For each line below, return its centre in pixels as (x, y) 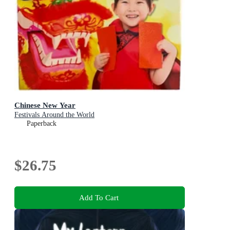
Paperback (42, 123)
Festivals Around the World (54, 114)
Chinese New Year (45, 105)
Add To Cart (99, 198)
